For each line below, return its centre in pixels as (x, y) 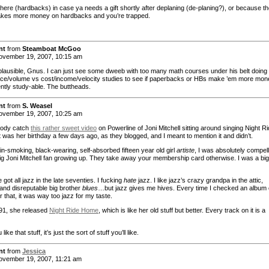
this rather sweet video (64, 128)
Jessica (34, 251)
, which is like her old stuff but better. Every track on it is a (182, 210)
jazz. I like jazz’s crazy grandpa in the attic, (200, 180)
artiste (186, 150)
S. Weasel (37, 105)
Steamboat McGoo (52, 49)
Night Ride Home (74, 210)
